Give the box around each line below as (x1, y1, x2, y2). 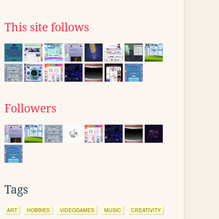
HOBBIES (27, 206, 50, 214)
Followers (4, 102, 56, 115)
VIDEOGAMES (60, 206, 94, 214)
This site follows (4, 21, 89, 34)
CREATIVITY (131, 206, 161, 214)
